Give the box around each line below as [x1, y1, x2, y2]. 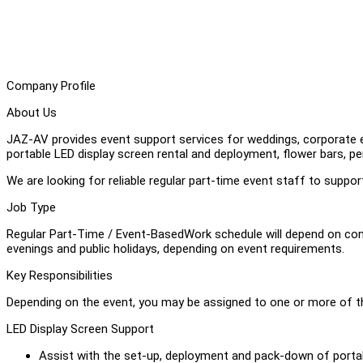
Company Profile [6, 78, 96, 93]
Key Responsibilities [6, 267, 113, 283]
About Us [6, 105, 57, 120]
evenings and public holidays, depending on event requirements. [6, 241, 344, 256]
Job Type [6, 199, 56, 215]
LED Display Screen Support [6, 321, 154, 336]
